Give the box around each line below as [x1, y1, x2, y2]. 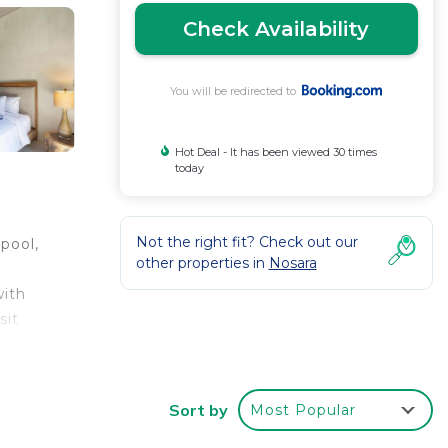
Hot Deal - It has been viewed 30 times [174, 145, 377, 159]
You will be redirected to [170, 84, 303, 98]
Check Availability [183, 17, 370, 41]
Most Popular [250, 401, 356, 420]
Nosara [268, 254, 317, 272]
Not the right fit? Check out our [135, 233, 358, 251]
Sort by [169, 400, 228, 421]
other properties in [135, 254, 269, 272]
